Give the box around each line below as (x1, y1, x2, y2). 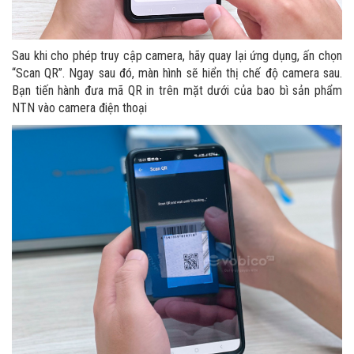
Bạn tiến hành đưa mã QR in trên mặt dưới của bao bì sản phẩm (12, 83, 342, 99)
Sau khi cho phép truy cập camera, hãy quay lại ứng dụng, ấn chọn (12, 48, 342, 64)
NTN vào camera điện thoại (12, 100, 147, 116)
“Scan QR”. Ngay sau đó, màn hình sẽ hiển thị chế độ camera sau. (12, 66, 342, 81)
